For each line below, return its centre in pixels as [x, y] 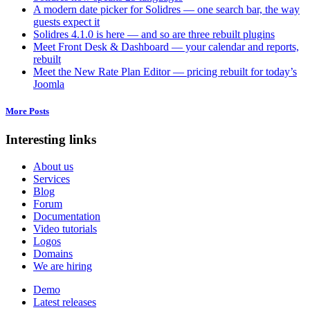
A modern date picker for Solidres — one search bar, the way [166, 9]
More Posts [27, 111]
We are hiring [63, 266]
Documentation [67, 217]
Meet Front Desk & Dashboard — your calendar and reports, [166, 47]
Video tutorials [65, 229]
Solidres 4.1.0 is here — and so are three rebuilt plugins [154, 34]
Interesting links [51, 140]
